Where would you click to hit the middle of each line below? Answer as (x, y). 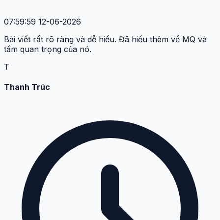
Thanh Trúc (27, 87)
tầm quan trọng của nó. (48, 49)
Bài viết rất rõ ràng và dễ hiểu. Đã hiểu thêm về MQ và (105, 39)
